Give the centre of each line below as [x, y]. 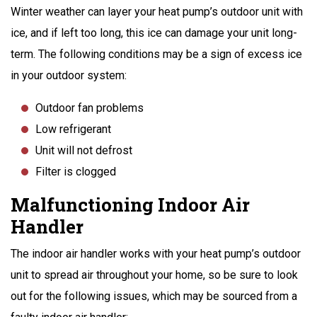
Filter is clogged [76, 171]
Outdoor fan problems [90, 108]
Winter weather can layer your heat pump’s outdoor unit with [157, 11]
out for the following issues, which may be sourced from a [154, 296]
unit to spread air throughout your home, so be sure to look [154, 275]
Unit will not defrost [84, 150]
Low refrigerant [73, 129]
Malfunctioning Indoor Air [130, 204]
